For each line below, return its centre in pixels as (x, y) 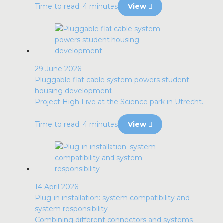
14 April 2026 (56, 187)
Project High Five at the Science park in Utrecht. (119, 102)
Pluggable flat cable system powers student (112, 80)
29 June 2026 (58, 69)
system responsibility (71, 209)
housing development (73, 91)
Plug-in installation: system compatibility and (112, 198)
